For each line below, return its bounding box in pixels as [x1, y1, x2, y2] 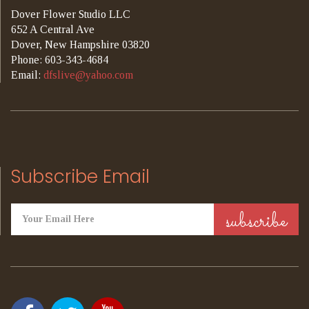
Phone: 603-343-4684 [11, 54, 108, 66]
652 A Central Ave [11, 23, 94, 35]
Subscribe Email [11, 164, 150, 189]
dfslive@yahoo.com [43, 69, 133, 81]
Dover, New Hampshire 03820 [11, 39, 150, 50]
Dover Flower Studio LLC [11, 8, 130, 20]
